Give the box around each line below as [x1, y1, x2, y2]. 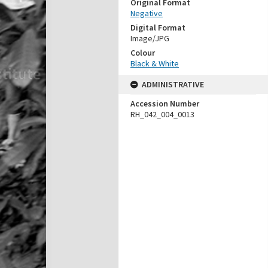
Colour [130, 47, 155, 58]
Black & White [130, 58, 179, 69]
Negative [130, 8, 163, 19]
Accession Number [130, 98, 199, 109]
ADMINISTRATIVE [142, 79, 204, 90]
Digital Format [130, 22, 185, 33]
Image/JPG [130, 33, 169, 44]
